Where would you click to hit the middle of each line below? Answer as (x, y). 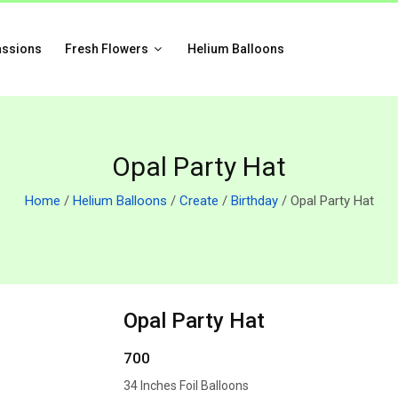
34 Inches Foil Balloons (186, 386)
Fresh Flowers (107, 49)
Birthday (254, 201)
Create (199, 201)
